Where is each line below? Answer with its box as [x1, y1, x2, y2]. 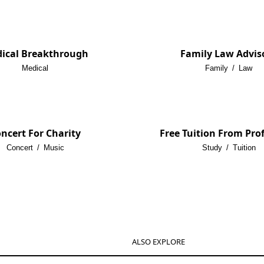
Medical [22, 64, 49, 73]
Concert [6, 143, 33, 153]
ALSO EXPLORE [132, 236, 185, 247]
